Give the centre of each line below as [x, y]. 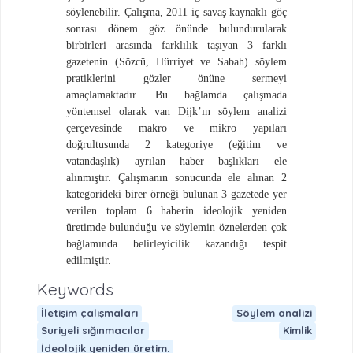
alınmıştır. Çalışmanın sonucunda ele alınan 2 [176, 177]
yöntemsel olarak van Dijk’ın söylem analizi [176, 111]
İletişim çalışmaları [89, 313]
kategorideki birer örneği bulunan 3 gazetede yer [176, 194]
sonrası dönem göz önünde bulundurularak [176, 28]
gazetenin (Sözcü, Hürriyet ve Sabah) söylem [176, 61]
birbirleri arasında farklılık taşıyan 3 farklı [176, 45]
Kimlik [298, 331]
